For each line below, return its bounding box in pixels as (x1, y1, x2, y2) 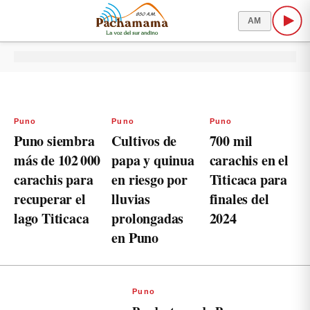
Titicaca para (209, 170, 288, 190)
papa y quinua (111, 150, 194, 170)
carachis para (14, 170, 93, 190)
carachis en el (209, 150, 289, 170)
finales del (209, 189, 269, 209)
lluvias (111, 189, 150, 209)
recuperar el (14, 189, 86, 209)
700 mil (209, 131, 253, 151)
